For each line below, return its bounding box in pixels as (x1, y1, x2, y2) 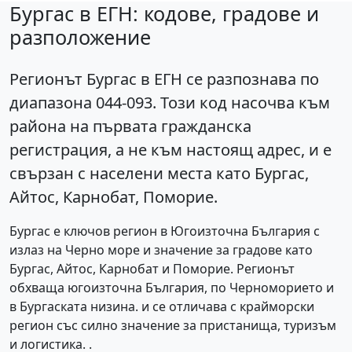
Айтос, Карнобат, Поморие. (9, 186, 218, 208)
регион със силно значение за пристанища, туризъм (9, 317, 336, 335)
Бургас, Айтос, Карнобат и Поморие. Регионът (9, 260, 295, 278)
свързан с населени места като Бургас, (9, 163, 309, 185)
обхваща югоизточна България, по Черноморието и (9, 279, 334, 297)
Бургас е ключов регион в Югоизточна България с (9, 222, 320, 240)
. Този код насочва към (152, 92, 330, 114)
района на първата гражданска (9, 115, 251, 137)
